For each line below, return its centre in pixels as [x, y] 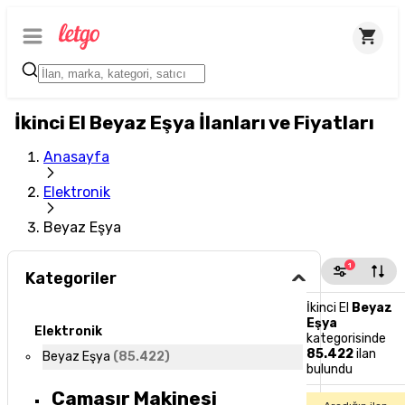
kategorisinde [347, 339]
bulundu [330, 369]
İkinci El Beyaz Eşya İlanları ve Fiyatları [194, 123]
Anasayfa [76, 157]
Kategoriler [71, 279]
